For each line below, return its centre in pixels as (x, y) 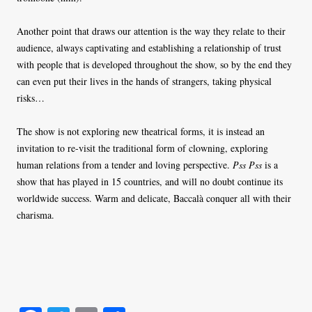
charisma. (36, 215)
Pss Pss (247, 165)
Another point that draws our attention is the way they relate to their (151, 31)
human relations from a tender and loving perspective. (125, 165)
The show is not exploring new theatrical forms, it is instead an (141, 132)
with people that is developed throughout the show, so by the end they (154, 65)
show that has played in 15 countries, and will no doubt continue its (150, 182)
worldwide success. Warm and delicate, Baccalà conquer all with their (154, 198)
